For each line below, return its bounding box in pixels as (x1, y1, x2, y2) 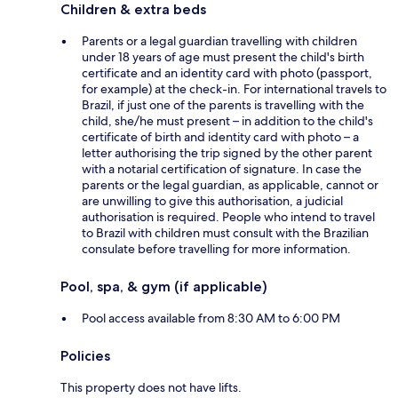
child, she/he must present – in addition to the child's (82, 113, 373, 130)
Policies (60, 347, 110, 365)
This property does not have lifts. (60, 379, 242, 396)
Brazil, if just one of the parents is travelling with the (82, 97, 364, 114)
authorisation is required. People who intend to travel (82, 209, 375, 226)
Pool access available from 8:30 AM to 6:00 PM (82, 310, 340, 327)
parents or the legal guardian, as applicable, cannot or (82, 177, 378, 194)
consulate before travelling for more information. (82, 241, 351, 258)
